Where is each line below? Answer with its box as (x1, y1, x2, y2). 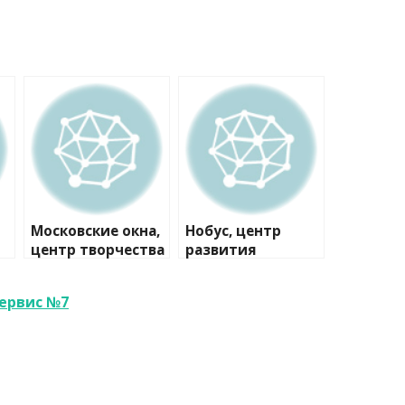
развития (185, 240, 257, 259)
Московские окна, (31, 221, 160, 240)
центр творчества (31, 240, 165, 259)
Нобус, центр (185, 221, 281, 240)
